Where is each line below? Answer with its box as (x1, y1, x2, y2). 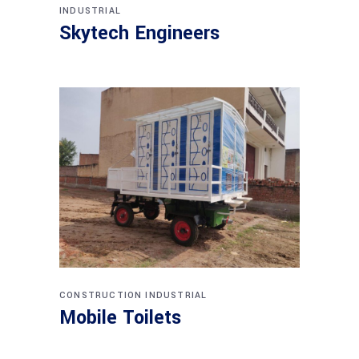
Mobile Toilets (59, 305, 181, 332)
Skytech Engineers (59, 20, 220, 47)
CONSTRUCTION (59, 289, 143, 302)
